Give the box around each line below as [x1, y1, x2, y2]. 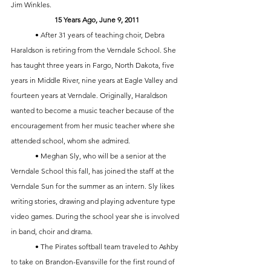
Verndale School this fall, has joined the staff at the [11, 166, 176, 176]
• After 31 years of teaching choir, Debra [11, 30, 35, 40]
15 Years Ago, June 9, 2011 [54, 15, 139, 25]
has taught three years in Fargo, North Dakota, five [11, 60, 176, 70]
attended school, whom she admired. [11, 136, 132, 146]
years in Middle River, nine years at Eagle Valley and [11, 76, 179, 85]
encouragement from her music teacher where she [11, 121, 177, 131]
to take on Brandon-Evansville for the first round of [11, 257, 177, 267]
